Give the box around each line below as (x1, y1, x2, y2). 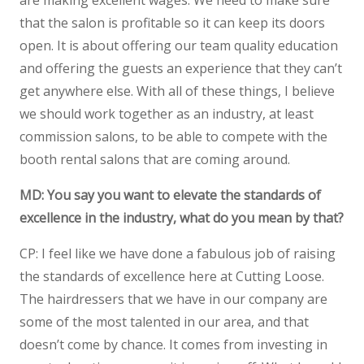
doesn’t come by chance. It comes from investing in (19, 336, 327, 353)
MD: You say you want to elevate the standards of (19, 186, 321, 204)
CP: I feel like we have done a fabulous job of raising (19, 245, 336, 262)
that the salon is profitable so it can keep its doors (19, 14, 325, 32)
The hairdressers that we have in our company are (19, 290, 327, 308)
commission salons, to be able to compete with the (19, 128, 327, 145)
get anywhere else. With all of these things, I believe (19, 82, 335, 100)
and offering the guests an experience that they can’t (19, 59, 342, 77)
